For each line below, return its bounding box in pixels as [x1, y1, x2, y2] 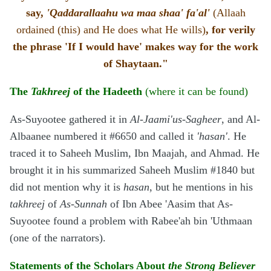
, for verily [205, 24, 255, 36]
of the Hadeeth [70, 85, 142, 98]
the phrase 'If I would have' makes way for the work [13, 41, 258, 53]
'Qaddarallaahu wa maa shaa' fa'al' [46, 7, 210, 19]
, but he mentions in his [149, 181, 253, 194]
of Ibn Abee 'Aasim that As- [107, 198, 233, 211]
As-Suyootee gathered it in [10, 113, 130, 126]
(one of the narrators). [10, 232, 106, 244]
